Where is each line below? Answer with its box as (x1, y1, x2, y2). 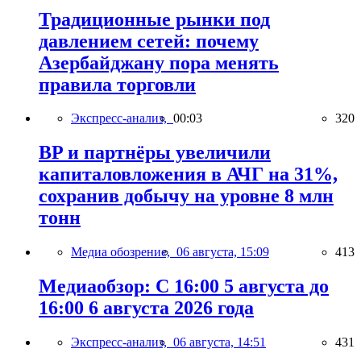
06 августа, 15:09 (176, 245, 269, 259)
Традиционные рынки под (39, 8, 270, 30)
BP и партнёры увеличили (39, 142, 271, 164)
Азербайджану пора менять (39, 52, 279, 73)
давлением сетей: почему (39, 30, 259, 52)
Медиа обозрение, (71, 245, 176, 259)
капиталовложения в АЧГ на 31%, (39, 164, 338, 185)
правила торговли (39, 73, 196, 95)
